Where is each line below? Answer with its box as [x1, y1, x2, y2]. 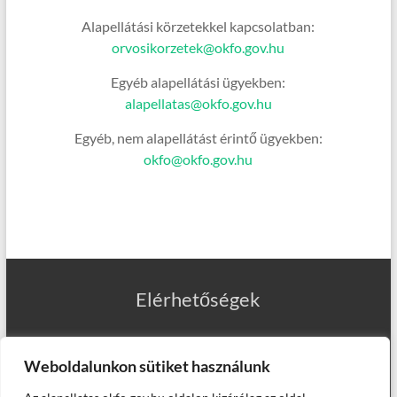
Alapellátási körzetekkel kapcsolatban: [82, 18, 315, 35]
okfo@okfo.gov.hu [144, 151, 253, 167]
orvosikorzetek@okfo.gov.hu [112, 39, 285, 56]
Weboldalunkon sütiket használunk [24, 356, 270, 376]
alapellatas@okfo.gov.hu [124, 95, 272, 112]
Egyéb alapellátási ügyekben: [111, 74, 286, 90]
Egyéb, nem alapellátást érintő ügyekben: [74, 129, 323, 146]
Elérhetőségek [136, 287, 261, 311]
